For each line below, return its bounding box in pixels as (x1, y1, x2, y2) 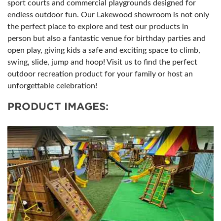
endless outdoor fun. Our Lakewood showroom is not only (7, 11, 209, 19)
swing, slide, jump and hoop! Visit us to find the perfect (7, 58, 197, 66)
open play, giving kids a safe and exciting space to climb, (7, 46, 200, 54)
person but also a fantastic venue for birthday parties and (7, 35, 206, 42)
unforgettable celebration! (7, 82, 97, 90)
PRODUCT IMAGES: (7, 101, 109, 112)
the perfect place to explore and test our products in (7, 23, 188, 31)
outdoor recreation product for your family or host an (7, 70, 193, 78)
